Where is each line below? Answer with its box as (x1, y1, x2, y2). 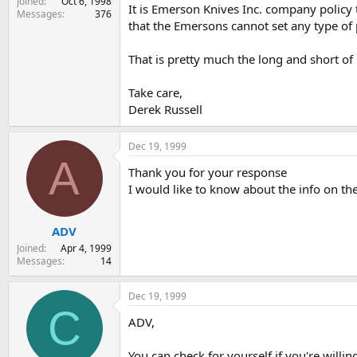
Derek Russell (128, 101, 202, 118)
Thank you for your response (128, 164, 287, 181)
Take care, (128, 84, 182, 101)
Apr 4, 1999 (61, 241, 112, 255)
